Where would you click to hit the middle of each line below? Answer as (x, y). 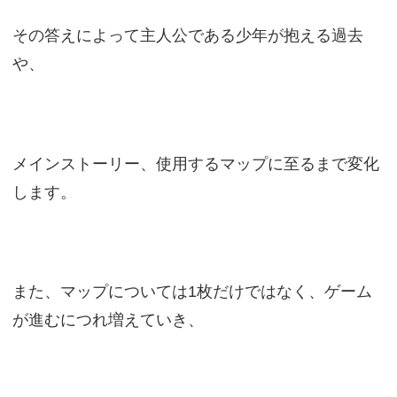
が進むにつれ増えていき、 (108, 320)
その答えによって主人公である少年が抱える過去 (187, 35)
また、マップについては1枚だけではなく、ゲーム (192, 292)
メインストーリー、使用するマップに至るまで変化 (195, 164)
